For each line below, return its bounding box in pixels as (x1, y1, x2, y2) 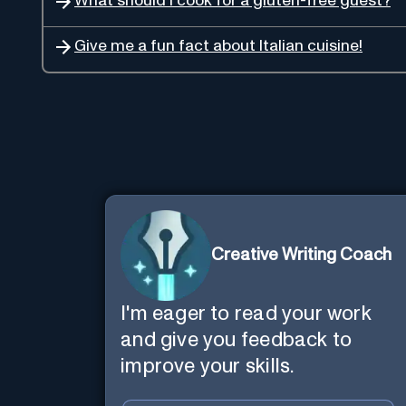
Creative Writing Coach (211, 246, 392, 265)
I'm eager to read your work (121, 303, 372, 324)
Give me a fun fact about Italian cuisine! (74, 37, 362, 54)
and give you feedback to (121, 329, 353, 351)
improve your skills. (121, 355, 295, 377)
